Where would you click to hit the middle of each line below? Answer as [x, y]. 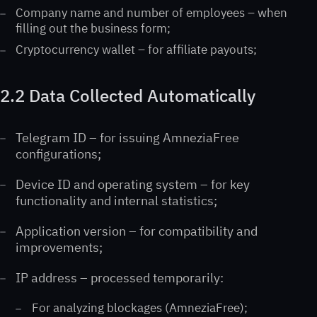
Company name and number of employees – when [152, 13]
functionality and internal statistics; [117, 201]
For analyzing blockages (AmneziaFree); [139, 308]
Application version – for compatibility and [137, 231]
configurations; [59, 154]
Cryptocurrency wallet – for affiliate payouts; [137, 50]
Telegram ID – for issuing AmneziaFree [128, 138]
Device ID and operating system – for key [133, 184]
